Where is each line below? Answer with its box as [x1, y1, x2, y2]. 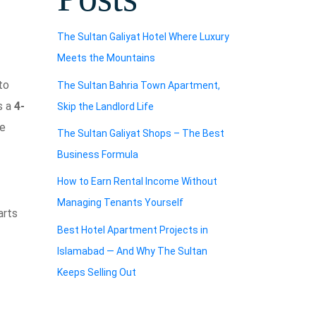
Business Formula [57, 149, 138, 161]
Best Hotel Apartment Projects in [57, 224, 208, 236]
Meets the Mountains [57, 52, 155, 64]
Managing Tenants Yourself [57, 197, 183, 209]
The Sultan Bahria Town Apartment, [57, 79, 220, 91]
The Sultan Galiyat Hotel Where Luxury [57, 31, 229, 43]
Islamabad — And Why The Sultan [57, 245, 207, 257]
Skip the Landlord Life [57, 100, 154, 112]
